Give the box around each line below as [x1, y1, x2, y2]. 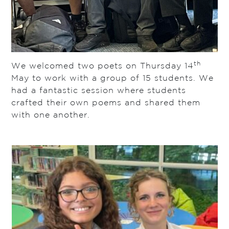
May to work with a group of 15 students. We [11, 74, 214, 82]
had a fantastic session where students [11, 86, 187, 95]
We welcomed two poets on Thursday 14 [11, 62, 194, 70]
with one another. [11, 111, 90, 119]
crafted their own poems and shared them [11, 99, 201, 107]
